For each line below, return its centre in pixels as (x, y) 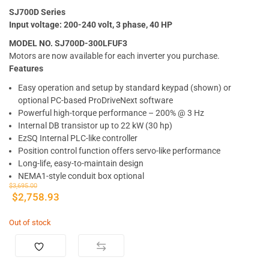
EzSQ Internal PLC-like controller (78, 138)
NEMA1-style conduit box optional (81, 176)
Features (26, 69)
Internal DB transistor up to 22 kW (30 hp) (95, 125)
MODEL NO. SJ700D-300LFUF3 (68, 44)
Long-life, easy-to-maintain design (81, 163)
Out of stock (30, 222)
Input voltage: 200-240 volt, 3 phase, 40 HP (91, 25)
